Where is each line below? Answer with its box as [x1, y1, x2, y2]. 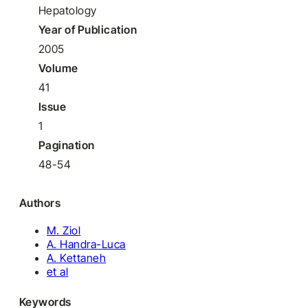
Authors [19, 196, 61, 210]
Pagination [38, 138, 95, 152]
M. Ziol [47, 223, 81, 237]
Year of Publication [38, 23, 137, 36]
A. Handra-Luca [47, 237, 126, 251]
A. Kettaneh [47, 251, 107, 265]
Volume [38, 61, 78, 75]
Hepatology [38, 3, 97, 17]
